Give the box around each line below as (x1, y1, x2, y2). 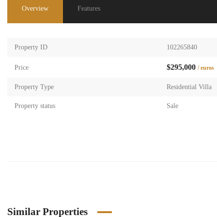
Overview (22, 5, 48, 12)
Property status (15, 102, 55, 109)
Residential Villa (167, 83, 212, 91)
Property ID (15, 44, 47, 51)
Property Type (15, 83, 54, 91)
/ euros (198, 64, 214, 71)
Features (77, 5, 100, 12)
